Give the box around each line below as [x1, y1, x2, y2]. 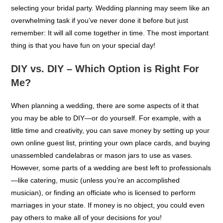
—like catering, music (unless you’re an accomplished [11, 196, 180, 204]
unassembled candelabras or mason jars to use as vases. [11, 171, 193, 179]
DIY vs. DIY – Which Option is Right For [11, 83, 200, 94]
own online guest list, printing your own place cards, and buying [11, 158, 211, 166]
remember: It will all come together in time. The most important [11, 48, 209, 56]
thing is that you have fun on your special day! [11, 61, 156, 69]
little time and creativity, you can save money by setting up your [11, 146, 210, 154]
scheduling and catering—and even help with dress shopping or [11, 11, 212, 19]
